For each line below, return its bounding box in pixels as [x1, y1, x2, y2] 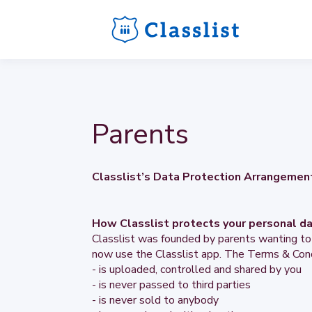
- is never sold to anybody [92, 292, 219, 308]
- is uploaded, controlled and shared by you [92, 261, 302, 277]
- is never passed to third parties [92, 276, 251, 292]
